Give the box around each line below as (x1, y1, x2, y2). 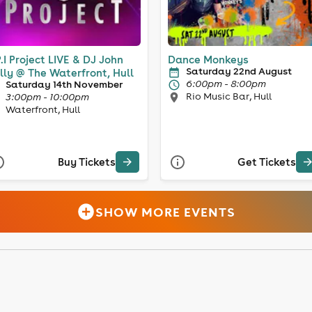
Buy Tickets (57, 155, 116, 169)
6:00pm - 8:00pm (186, 77, 266, 90)
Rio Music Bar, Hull (186, 89, 272, 102)
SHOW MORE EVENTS (95, 203, 236, 220)
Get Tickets (237, 155, 296, 169)
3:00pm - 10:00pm (5, 90, 89, 103)
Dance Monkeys (168, 52, 249, 66)
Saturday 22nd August (186, 64, 292, 77)
